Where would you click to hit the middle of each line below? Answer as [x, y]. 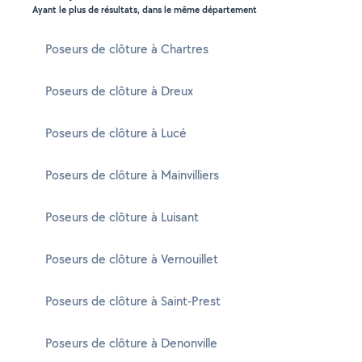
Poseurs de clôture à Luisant [122, 217]
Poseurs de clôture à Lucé [116, 133]
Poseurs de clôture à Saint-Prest [133, 301]
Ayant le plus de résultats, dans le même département [145, 10]
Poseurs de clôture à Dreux [119, 91]
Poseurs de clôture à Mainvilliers [132, 175]
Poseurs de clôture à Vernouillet [132, 259]
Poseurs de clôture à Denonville [131, 343]
